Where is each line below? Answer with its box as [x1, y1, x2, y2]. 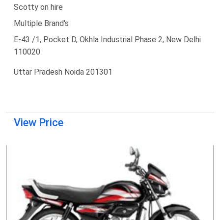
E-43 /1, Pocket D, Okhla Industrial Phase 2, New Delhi [14, 34, 201, 44]
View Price [14, 116, 63, 129]
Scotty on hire [14, 2, 63, 12]
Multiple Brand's [14, 18, 69, 28]
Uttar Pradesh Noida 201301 [14, 67, 112, 77]
